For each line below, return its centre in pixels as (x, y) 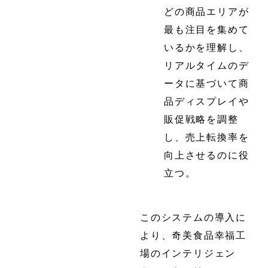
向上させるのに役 (207, 155)
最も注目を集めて (207, 29)
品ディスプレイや (207, 101)
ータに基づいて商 (207, 83)
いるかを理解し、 (207, 47)
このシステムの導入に (193, 217)
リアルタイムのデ (207, 65)
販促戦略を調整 (201, 119)
